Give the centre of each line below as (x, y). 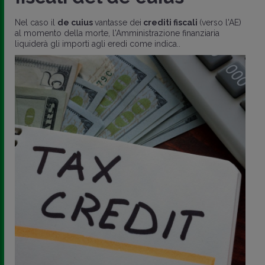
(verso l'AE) (220, 22)
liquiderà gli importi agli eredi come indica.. (98, 44)
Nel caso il (36, 22)
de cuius (76, 22)
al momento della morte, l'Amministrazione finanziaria (117, 33)
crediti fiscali (170, 22)
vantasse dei (118, 22)
